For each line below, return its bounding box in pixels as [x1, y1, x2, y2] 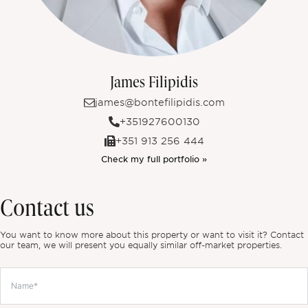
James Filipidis [110, 74, 198, 91]
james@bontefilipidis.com [94, 96, 225, 108]
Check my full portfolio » [101, 153, 207, 164]
